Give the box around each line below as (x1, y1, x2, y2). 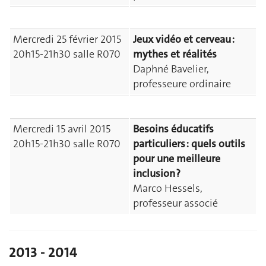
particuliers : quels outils (133, 137, 245, 151)
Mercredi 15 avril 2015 (13, 122, 110, 137)
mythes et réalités (133, 47, 217, 62)
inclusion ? (133, 166, 180, 181)
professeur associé (133, 196, 218, 211)
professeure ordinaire (133, 77, 231, 91)
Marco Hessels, (133, 181, 202, 196)
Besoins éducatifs (133, 122, 214, 137)
